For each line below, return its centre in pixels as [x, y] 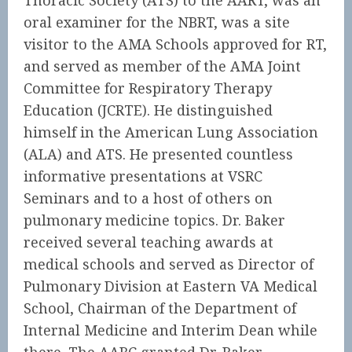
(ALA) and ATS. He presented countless [158, 154]
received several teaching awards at [148, 242]
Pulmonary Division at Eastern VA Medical [170, 286]
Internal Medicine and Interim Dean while [170, 330]
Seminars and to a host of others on [148, 198]
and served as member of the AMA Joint [162, 66]
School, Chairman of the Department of [160, 308]
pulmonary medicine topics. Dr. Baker [154, 220]
